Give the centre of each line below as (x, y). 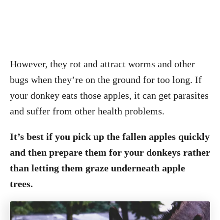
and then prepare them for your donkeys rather (110, 152)
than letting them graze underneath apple (97, 168)
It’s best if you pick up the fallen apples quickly (110, 137)
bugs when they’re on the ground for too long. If (106, 80)
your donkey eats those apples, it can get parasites (109, 95)
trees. (21, 184)
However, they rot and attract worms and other (102, 64)
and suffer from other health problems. (87, 111)
